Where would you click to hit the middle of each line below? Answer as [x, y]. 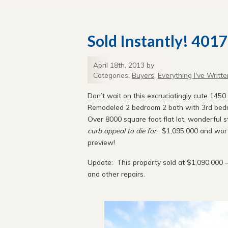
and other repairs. [116, 174]
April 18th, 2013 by [124, 65]
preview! [101, 142]
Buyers [143, 75]
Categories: [112, 75]
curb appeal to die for [122, 130]
